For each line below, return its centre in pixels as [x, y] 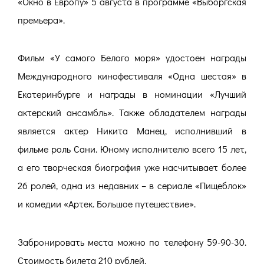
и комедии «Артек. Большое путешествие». [107, 204]
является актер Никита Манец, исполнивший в [132, 131]
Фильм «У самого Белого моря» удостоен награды [132, 58]
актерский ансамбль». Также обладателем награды [132, 113]
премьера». [41, 19]
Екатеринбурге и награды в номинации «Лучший [132, 94]
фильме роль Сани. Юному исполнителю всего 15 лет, [132, 149]
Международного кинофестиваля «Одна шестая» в [132, 76]
